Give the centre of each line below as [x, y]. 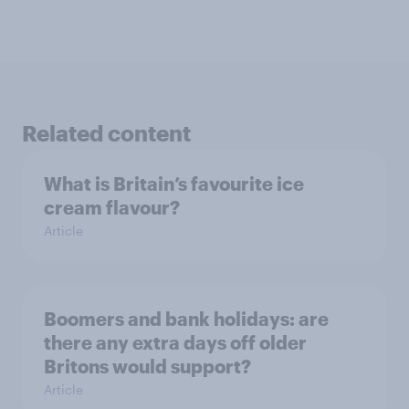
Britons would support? [147, 367]
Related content [106, 133]
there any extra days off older [175, 343]
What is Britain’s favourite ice [174, 184]
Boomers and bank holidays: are [186, 319]
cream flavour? [112, 208]
